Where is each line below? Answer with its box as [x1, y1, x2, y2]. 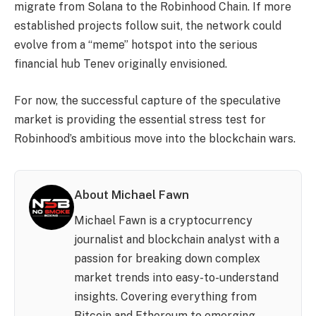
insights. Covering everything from [73, 289, 257, 303]
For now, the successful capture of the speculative [14, 93, 281, 107]
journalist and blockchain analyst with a [73, 232, 279, 246]
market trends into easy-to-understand [73, 270, 279, 284]
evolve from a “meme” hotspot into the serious [14, 38, 257, 52]
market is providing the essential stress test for [14, 112, 266, 126]
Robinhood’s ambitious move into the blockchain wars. [14, 131, 296, 145]
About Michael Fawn [73, 188, 189, 202]
